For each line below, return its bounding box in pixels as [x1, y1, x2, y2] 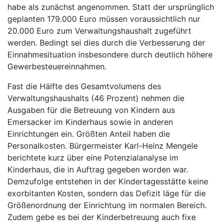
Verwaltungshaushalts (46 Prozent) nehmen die [7, 93, 184, 103]
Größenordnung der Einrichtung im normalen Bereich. [7, 200, 207, 210]
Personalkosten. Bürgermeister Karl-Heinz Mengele [7, 141, 198, 151]
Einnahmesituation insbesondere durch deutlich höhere [7, 50, 213, 59]
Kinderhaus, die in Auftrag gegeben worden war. [7, 165, 188, 174]
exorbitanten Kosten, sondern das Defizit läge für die [7, 188, 206, 198]
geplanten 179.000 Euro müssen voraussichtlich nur [7, 14, 200, 24]
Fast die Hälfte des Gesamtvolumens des [7, 81, 161, 91]
